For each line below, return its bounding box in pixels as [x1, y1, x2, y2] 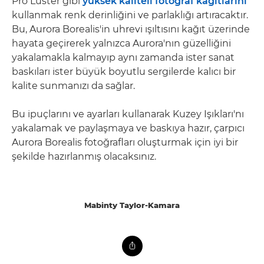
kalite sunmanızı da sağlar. [12, 80, 135, 91]
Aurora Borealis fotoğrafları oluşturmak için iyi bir [12, 137, 238, 148]
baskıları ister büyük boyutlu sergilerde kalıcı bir [12, 66, 236, 77]
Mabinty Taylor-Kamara [84, 200, 180, 210]
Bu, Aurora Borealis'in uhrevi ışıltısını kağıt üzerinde [12, 24, 250, 35]
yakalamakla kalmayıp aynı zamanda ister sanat [12, 52, 235, 63]
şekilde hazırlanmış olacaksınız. [12, 151, 156, 162]
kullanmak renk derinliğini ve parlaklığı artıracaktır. [12, 9, 248, 21]
